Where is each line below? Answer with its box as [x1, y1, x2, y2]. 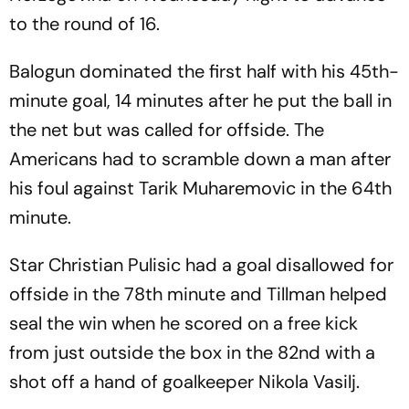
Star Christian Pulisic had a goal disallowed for [9, 253, 393, 277]
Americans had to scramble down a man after [9, 147, 391, 171]
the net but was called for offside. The [9, 118, 324, 142]
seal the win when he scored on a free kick [9, 311, 358, 335]
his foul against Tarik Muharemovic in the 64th [9, 176, 392, 200]
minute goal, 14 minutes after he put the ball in [9, 89, 392, 112]
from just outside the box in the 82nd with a [9, 341, 375, 364]
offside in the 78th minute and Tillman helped [9, 282, 387, 306]
